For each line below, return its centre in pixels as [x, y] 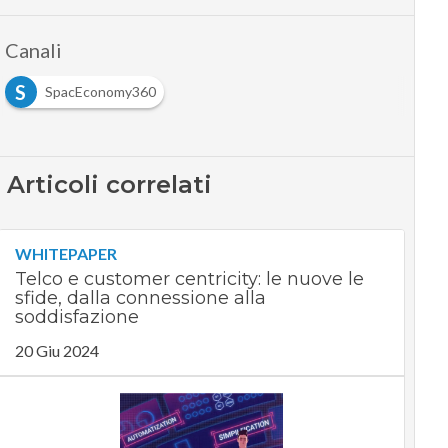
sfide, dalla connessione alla [140, 298]
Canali [33, 50]
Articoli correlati [110, 185]
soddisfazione [76, 317]
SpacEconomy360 [100, 92]
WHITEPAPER [65, 254]
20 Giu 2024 [56, 351]
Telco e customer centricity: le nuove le [189, 279]
